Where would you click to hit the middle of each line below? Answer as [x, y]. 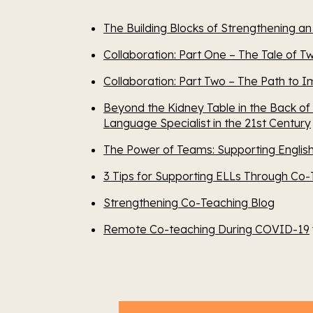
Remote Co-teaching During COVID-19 [206, 229]
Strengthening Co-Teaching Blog [189, 203]
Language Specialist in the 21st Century [207, 123]
